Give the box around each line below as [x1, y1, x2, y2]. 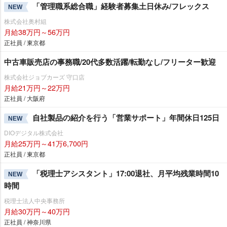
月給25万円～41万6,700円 [4, 137, 88, 148]
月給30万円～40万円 [4, 205, 70, 216]
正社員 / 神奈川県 [4, 217, 51, 226]
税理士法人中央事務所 [4, 196, 65, 205]
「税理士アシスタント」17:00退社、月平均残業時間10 [32, 167, 219, 179]
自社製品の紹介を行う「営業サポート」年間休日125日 [32, 111, 219, 123]
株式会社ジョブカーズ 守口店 [4, 72, 85, 81]
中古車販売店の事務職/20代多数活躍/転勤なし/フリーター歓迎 [4, 56, 216, 67]
